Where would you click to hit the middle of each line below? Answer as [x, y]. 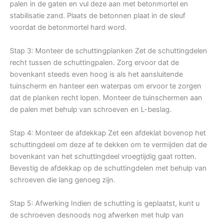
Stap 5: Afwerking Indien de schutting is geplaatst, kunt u [105, 203]
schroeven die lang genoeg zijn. [63, 180]
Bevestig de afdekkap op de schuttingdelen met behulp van [108, 168]
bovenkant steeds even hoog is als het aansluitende [96, 74]
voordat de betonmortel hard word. [68, 27]
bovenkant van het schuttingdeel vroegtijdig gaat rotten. [103, 156]
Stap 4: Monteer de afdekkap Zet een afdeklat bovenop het [108, 133]
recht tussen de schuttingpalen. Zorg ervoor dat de [94, 62]
